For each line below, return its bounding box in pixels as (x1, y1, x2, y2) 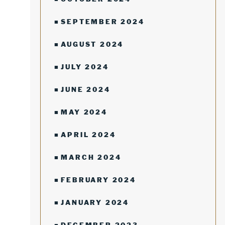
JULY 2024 (61, 63, 109, 71)
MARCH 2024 (61, 153, 122, 161)
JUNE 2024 (61, 85, 110, 93)
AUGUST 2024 (61, 40, 124, 48)
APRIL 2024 (61, 131, 116, 139)
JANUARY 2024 (61, 198, 130, 206)
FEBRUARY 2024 (61, 176, 136, 184)
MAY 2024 (61, 108, 107, 116)
